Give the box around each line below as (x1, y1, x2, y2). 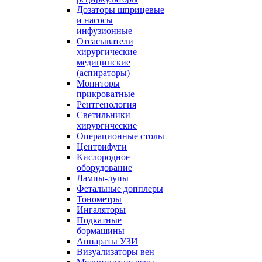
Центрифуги (77, 142, 127, 151)
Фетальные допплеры (77, 184, 163, 194)
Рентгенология (77, 99, 136, 109)
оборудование (77, 163, 132, 173)
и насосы (77, 15, 113, 25)
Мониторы (77, 78, 120, 88)
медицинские (77, 57, 130, 67)
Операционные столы (77, 131, 164, 141)
